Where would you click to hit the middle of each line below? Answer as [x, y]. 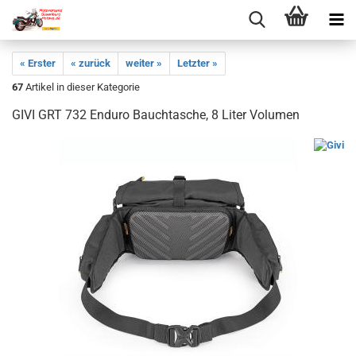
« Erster [38, 63]
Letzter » [197, 63]
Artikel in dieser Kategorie [81, 87]
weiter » [144, 63]
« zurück [91, 63]
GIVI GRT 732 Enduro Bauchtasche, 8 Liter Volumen [156, 115]
